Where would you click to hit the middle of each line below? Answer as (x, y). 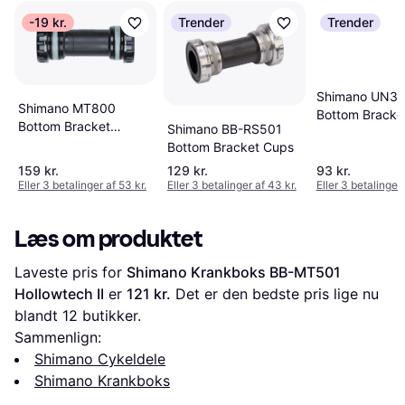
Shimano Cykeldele (100, 359)
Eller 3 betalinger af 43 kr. (231, 185)
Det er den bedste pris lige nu (275, 294)
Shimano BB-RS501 (224, 129)
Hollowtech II (59, 294)
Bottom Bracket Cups (230, 147)
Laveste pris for (71, 273)
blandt (38, 316)
